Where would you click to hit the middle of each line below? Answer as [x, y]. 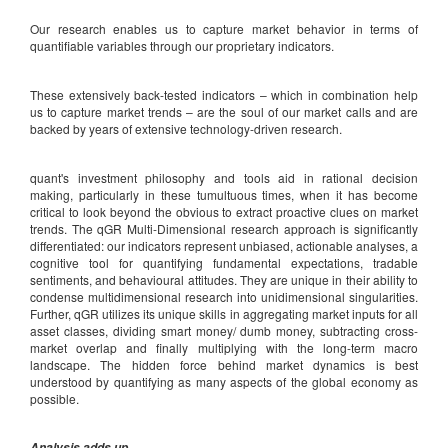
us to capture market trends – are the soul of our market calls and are [224, 111]
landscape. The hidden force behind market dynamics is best [224, 364]
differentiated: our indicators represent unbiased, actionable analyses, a [224, 245]
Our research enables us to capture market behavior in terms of [224, 28]
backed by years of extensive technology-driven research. [186, 128]
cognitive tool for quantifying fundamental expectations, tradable [224, 262]
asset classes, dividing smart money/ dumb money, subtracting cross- [224, 330]
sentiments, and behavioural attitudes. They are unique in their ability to [224, 279]
